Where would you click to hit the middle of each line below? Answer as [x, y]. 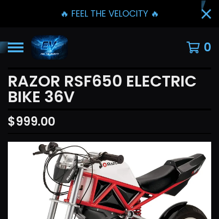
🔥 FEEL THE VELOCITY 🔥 [109, 13]
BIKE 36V [41, 97]
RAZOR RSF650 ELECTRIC [102, 81]
